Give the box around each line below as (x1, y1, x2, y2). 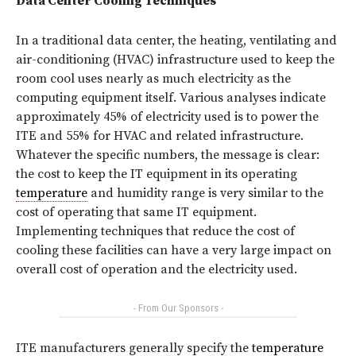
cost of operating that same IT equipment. (16, 203, 257, 220)
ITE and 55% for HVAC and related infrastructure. (16, 127, 304, 144)
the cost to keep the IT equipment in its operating (16, 165, 297, 182)
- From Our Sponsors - (133, 301, 223, 314)
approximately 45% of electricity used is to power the (16, 108, 319, 125)
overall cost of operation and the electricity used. (16, 261, 297, 277)
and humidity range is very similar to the (87, 184, 323, 201)
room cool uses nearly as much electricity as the (16, 70, 291, 87)
